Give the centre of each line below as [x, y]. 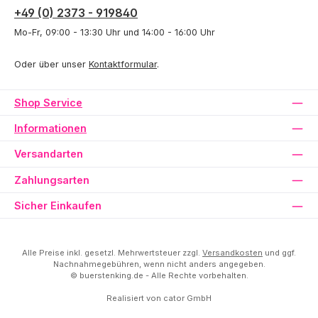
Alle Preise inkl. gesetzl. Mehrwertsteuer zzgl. [112, 253]
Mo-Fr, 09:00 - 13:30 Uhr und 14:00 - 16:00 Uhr [115, 33]
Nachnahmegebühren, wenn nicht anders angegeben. [159, 264]
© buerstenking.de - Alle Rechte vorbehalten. [159, 276]
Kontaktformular [123, 64]
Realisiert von [135, 298]
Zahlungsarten [52, 180]
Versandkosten [232, 253]
